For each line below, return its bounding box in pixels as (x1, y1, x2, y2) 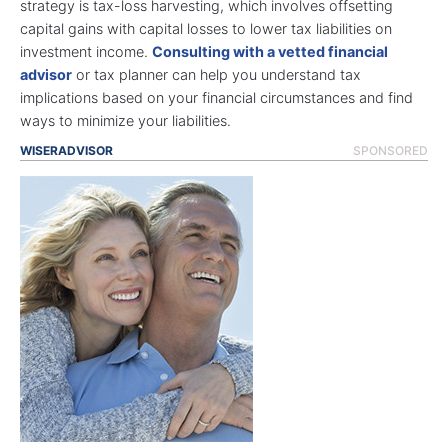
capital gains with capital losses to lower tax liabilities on (20, 19, 392, 37)
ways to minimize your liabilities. (20, 111, 239, 129)
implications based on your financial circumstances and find (20, 88, 413, 106)
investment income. (20, 42, 152, 60)
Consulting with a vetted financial (152, 42, 388, 60)
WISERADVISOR (20, 142, 113, 158)
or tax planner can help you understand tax (72, 65, 361, 83)
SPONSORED (353, 142, 428, 158)
